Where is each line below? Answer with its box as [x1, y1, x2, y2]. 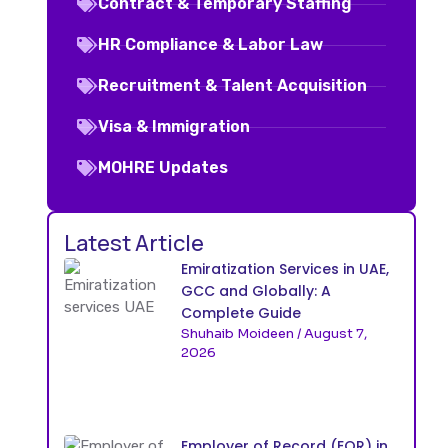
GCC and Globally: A [180, 281, 331, 302]
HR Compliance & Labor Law [98, 35, 323, 55]
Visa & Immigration [98, 117, 250, 137]
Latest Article [64, 228, 204, 259]
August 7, [300, 325, 367, 343]
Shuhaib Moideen [180, 325, 297, 343]
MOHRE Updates [98, 158, 228, 178]
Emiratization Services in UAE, [180, 259, 389, 280]
